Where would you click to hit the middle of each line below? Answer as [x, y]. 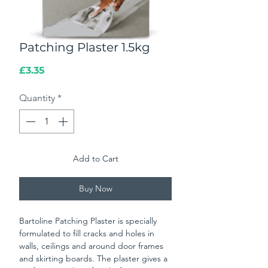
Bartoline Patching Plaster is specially [88, 221]
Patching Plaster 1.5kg [85, 48]
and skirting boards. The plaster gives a [93, 259]
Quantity [37, 98]
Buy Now [95, 189]
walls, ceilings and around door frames [91, 246]
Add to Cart [95, 159]
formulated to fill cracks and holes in [87, 234]
